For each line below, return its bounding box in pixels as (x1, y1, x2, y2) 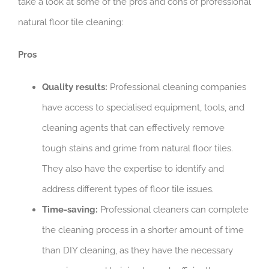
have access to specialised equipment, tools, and (42, 101, 244, 113)
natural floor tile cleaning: (18, 16, 123, 28)
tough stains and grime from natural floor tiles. (42, 142, 233, 154)
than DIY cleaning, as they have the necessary (42, 244, 233, 256)
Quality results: (42, 81, 107, 92)
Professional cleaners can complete (98, 204, 249, 215)
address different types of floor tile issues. (42, 183, 214, 195)
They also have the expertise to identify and (42, 163, 224, 174)
